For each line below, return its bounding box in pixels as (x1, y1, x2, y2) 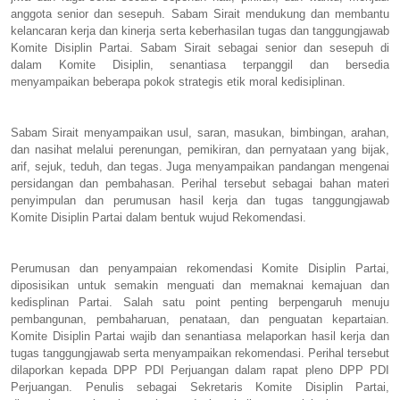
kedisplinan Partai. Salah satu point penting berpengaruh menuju (11, 295, 389, 309)
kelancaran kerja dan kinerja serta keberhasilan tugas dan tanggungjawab (11, 23, 389, 37)
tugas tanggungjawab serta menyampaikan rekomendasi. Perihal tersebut (11, 346, 389, 360)
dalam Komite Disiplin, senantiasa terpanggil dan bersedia (11, 57, 389, 71)
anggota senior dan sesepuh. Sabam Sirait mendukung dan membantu (11, 6, 389, 21)
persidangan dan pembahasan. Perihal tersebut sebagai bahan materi (11, 176, 389, 190)
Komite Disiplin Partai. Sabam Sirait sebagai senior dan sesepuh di (11, 40, 389, 54)
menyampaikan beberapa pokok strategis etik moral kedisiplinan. (11, 74, 349, 88)
